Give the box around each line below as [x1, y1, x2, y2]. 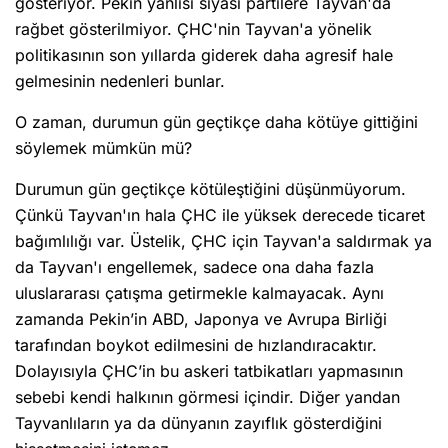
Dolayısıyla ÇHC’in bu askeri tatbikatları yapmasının [15, 361, 403, 382]
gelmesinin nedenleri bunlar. [15, 71, 225, 92]
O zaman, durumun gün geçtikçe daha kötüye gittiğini [15, 112, 418, 133]
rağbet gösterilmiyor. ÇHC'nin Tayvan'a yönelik [15, 19, 372, 40]
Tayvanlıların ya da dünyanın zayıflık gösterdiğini [15, 413, 382, 434]
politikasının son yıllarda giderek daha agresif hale [15, 45, 393, 66]
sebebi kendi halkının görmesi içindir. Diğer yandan [15, 387, 400, 408]
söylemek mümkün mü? [15, 138, 192, 159]
